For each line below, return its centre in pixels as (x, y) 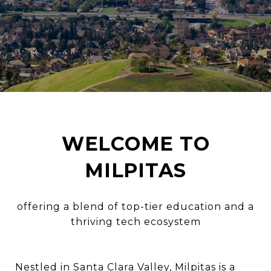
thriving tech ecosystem (135, 221)
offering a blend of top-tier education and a (135, 206)
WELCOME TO (135, 144)
